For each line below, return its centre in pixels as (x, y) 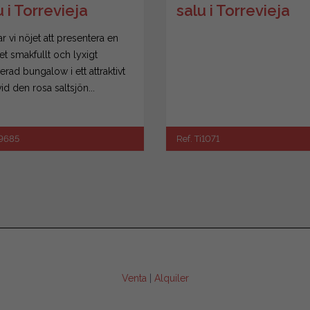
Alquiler (171, 279)
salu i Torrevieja (233, 11)
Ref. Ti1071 (198, 139)
